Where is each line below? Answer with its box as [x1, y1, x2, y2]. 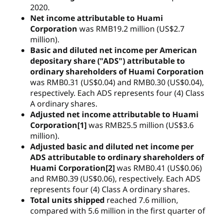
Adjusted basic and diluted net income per [30, 141, 194, 152]
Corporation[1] [30, 120, 89, 131]
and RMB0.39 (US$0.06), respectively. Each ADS [30, 173, 201, 184]
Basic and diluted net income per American [30, 45, 198, 56]
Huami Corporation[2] [30, 163, 117, 174]
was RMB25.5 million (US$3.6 [89, 120, 194, 131]
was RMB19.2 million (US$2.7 [77, 23, 185, 35]
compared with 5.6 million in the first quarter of [30, 205, 206, 217]
